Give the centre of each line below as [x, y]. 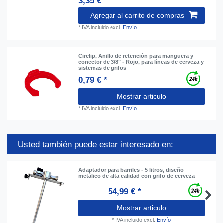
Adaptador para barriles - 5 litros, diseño [131, 169]
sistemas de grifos [103, 67]
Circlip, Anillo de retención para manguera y [136, 56]
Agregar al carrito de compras [137, 15]
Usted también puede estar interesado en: [96, 145]
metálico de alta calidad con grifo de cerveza [137, 175]
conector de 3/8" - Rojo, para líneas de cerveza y [141, 61]
